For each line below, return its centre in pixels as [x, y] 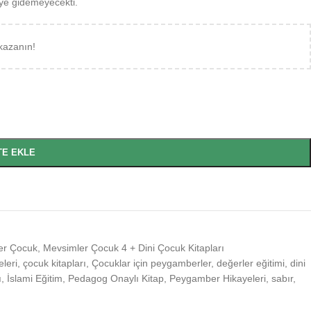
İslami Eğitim [35, 278]
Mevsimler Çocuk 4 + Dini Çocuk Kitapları [134, 248]
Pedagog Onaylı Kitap [116, 278]
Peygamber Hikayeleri [218, 278]
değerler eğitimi [251, 263]
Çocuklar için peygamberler [151, 263]
